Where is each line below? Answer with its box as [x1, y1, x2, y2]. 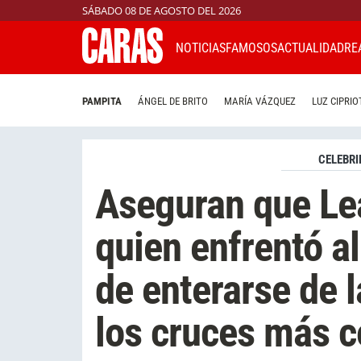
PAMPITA [82, 95, 122, 108]
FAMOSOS [226, 39, 277, 56]
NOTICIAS [176, 39, 226, 56]
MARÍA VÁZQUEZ [224, 95, 296, 108]
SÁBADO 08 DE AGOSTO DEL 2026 [82, 3, 241, 18]
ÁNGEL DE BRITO [138, 95, 208, 108]
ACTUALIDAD [277, 39, 344, 56]
